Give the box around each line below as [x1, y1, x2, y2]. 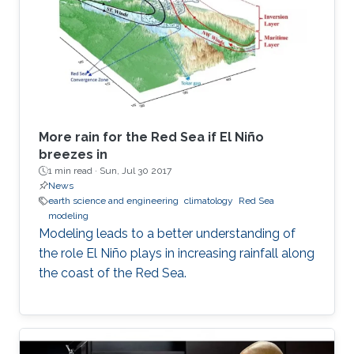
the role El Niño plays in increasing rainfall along [39, 246, 314, 262]
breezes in [39, 147, 107, 163]
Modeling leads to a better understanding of [39, 226, 296, 242]
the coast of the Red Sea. [39, 265, 186, 281]
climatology [184, 195, 233, 207]
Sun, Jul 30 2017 [100, 165, 171, 177]
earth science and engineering [48, 195, 179, 207]
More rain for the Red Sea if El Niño [39, 130, 264, 145]
